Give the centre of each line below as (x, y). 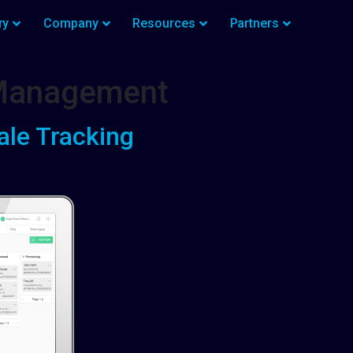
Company (71, 23)
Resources (164, 23)
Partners (254, 23)
